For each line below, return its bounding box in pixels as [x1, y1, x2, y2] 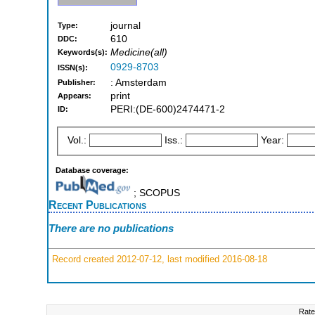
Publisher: [58, 78, 96, 87]
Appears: [58, 91, 91, 101]
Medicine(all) [110, 47, 167, 58]
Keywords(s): [58, 48, 108, 57]
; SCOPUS [130, 187, 180, 198]
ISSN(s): [58, 63, 88, 72]
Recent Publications [49, 198, 146, 211]
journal [110, 20, 141, 32]
